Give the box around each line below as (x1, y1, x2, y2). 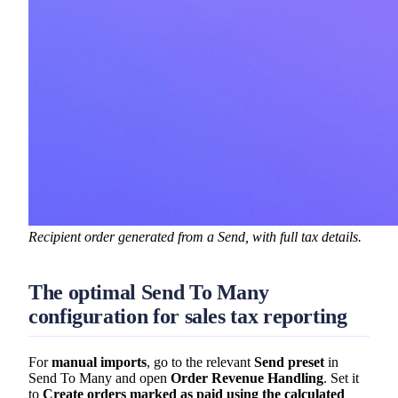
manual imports (52, 354, 147, 370)
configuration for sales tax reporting (28, 305, 347, 329)
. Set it (323, 370, 359, 386)
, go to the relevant (147, 354, 254, 370)
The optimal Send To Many (28, 281, 269, 305)
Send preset (254, 354, 324, 370)
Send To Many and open (28, 370, 171, 386)
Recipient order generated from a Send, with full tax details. (28, 229, 362, 245)
